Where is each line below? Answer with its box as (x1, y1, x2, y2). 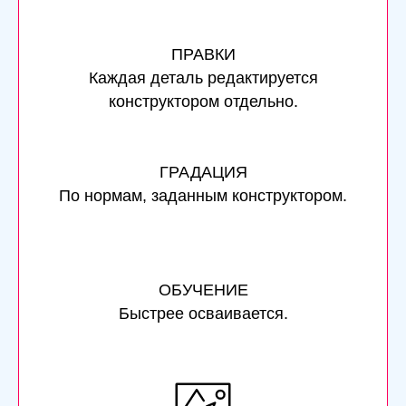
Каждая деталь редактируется (88, 68, 318, 87)
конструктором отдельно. (108, 92, 298, 111)
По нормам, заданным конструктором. (59, 186, 347, 205)
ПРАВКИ (170, 44, 236, 63)
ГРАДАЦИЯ (159, 162, 247, 181)
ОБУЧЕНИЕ (158, 280, 248, 299)
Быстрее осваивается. (118, 304, 288, 323)
